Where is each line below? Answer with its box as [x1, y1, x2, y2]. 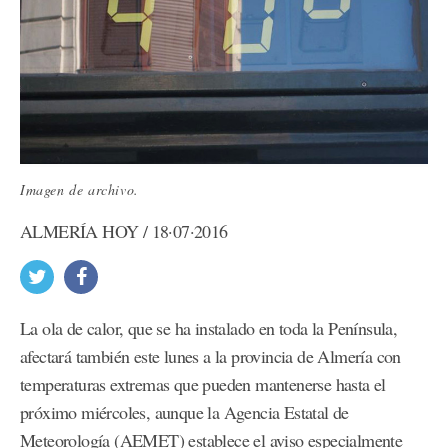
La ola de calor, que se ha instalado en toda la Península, [20, 316, 398, 341]
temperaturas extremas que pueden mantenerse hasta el [20, 372, 386, 397]
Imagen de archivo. [20, 180, 139, 200]
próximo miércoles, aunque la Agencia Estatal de [20, 400, 349, 425]
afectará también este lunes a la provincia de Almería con [20, 344, 401, 369]
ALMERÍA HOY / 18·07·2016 [20, 219, 228, 244]
